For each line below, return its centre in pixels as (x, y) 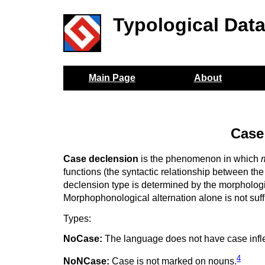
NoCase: (83, 238)
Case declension (101, 159)
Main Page (112, 78)
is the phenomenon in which (200, 159)
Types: (77, 218)
